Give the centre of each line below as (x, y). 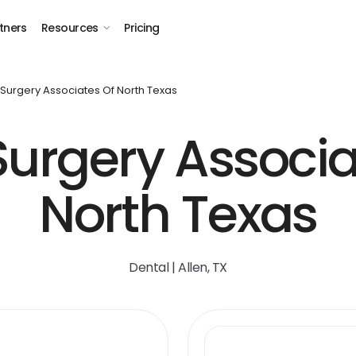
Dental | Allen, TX (178, 267)
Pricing (142, 28)
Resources (70, 28)
